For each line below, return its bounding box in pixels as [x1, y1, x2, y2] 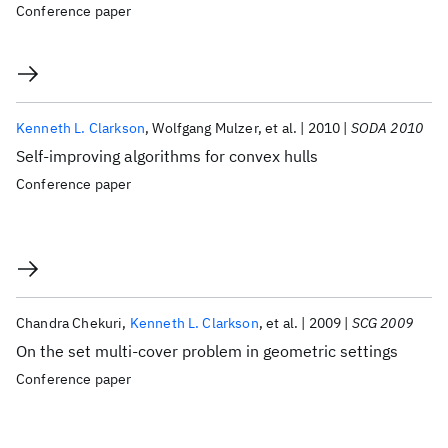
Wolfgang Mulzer [152, 119, 258, 137]
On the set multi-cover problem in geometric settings [16, 341, 398, 361]
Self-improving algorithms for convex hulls [16, 146, 318, 166]
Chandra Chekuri [16, 314, 123, 332]
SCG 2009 [351, 314, 413, 332]
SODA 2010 [350, 119, 424, 137]
